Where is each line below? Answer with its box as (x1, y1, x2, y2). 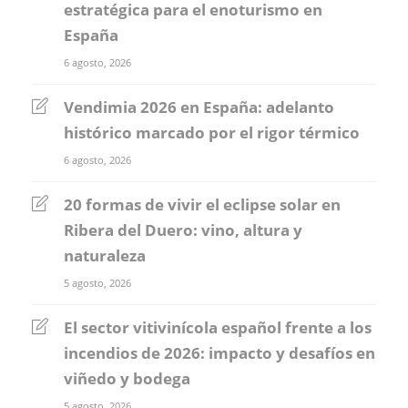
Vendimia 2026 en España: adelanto (64, 96, 334, 117)
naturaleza (64, 244, 146, 266)
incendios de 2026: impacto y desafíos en (64, 342, 375, 363)
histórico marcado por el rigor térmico (64, 121, 360, 143)
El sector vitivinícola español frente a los (64, 316, 372, 338)
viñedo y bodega (64, 367, 190, 389)
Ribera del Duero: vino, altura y (64, 219, 302, 240)
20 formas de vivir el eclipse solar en (64, 193, 341, 215)
